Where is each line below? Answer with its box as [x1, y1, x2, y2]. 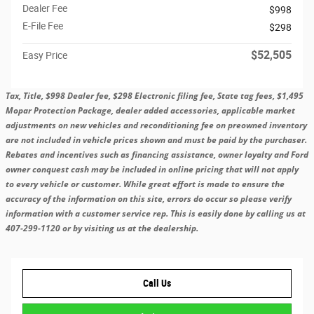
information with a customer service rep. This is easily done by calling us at [6, 207, 308, 219]
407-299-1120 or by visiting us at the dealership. [6, 221, 198, 234]
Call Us [143, 277, 171, 289]
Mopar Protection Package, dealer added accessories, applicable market [6, 104, 295, 116]
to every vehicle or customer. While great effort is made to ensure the [6, 177, 285, 190]
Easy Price [22, 49, 67, 61]
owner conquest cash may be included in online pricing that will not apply [6, 163, 299, 175]
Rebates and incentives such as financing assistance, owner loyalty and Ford [6, 148, 308, 161]
